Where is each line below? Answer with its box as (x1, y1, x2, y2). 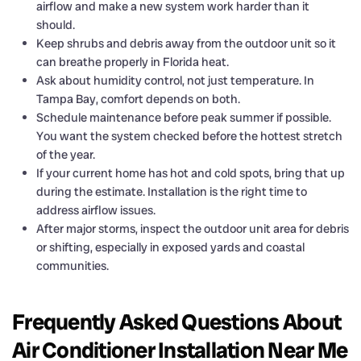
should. (36, 16, 75, 33)
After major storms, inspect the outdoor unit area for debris (36, 220, 349, 237)
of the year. (36, 146, 95, 163)
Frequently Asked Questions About (12, 307, 341, 336)
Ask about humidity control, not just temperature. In (36, 72, 314, 89)
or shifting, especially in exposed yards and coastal (36, 239, 305, 255)
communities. (36, 257, 109, 274)
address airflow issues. (36, 201, 156, 218)
